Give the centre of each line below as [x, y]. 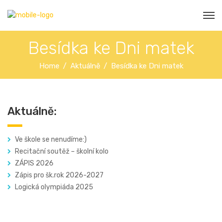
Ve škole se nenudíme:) [51, 140]
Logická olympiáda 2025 [54, 187]
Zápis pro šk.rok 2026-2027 [59, 175]
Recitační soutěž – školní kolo [62, 152]
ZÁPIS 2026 [34, 164]
